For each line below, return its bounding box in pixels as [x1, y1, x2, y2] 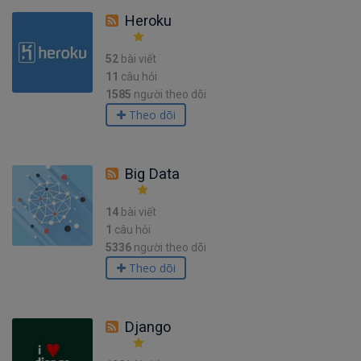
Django [125, 318, 171, 335]
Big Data [125, 165, 180, 182]
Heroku [125, 12, 172, 29]
